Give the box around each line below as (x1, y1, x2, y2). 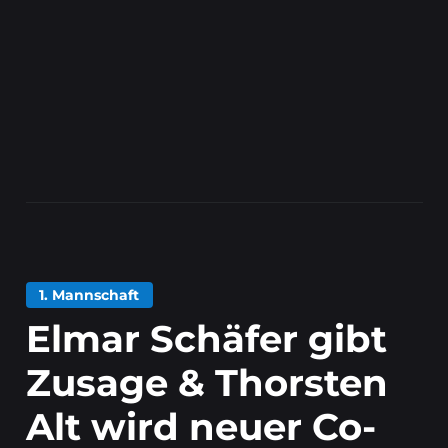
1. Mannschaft (39, 286, 140, 303)
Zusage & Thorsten (25, 359, 388, 405)
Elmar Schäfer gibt (25, 315, 387, 361)
